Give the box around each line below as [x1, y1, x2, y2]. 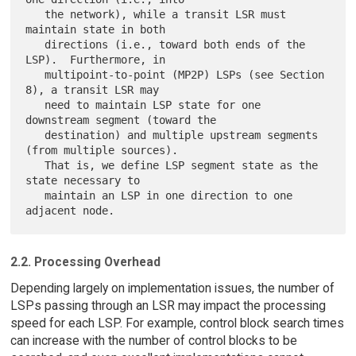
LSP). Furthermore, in [25, 53, 166, 67]
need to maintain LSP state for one [25, 99, 45, 112]
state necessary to [25, 174, 141, 188]
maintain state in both [25, 23, 166, 37]
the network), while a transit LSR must [25, 8, 45, 21]
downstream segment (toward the [25, 114, 217, 127]
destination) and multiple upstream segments [25, 129, 45, 142]
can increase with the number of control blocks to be [10, 333, 297, 349]
